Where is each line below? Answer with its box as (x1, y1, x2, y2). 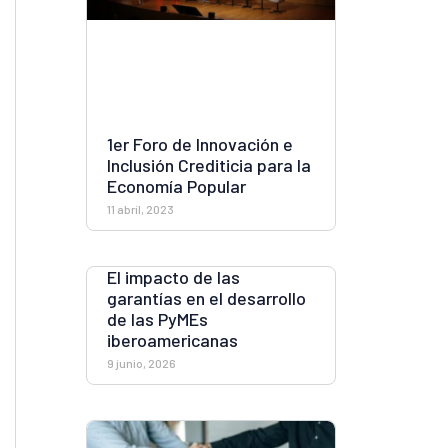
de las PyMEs (107, 308, 208, 331)
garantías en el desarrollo (107, 287, 306, 310)
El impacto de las (107, 266, 240, 289)
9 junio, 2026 (107, 356, 176, 371)
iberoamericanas (107, 329, 238, 352)
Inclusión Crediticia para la (107, 154, 311, 177)
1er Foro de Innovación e (107, 133, 293, 156)
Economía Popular (107, 175, 246, 198)
